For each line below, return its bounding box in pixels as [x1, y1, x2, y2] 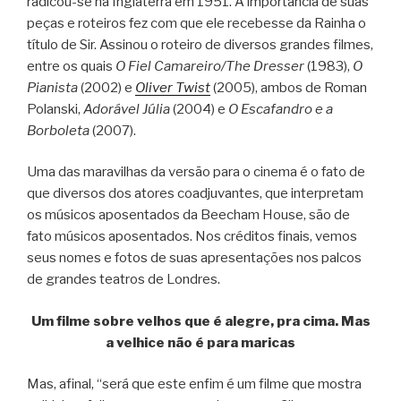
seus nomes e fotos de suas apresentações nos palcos [27, 250, 362, 267]
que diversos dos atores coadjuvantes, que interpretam [27, 185, 363, 202]
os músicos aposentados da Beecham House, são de [27, 207, 350, 224]
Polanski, [27, 100, 83, 117]
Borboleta [27, 122, 90, 139]
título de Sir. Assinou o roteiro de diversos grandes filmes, [27, 36, 373, 53]
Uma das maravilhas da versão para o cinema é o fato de [27, 164, 365, 181]
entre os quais [27, 57, 115, 74]
